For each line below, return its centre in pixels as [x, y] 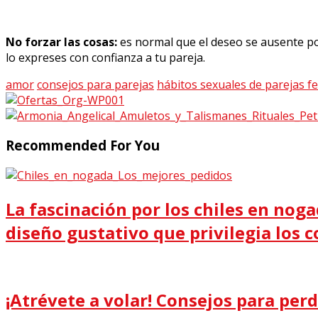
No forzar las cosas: [61, 42]
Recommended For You [83, 146]
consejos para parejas [95, 84]
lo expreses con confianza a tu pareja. [105, 57]
